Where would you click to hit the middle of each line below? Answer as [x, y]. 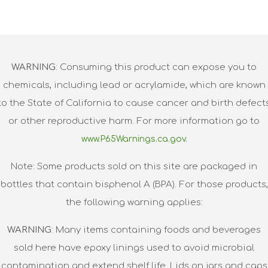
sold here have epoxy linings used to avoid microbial [134, 248]
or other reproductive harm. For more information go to [134, 121]
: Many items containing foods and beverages [156, 230]
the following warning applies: [134, 203]
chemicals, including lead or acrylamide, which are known [134, 85]
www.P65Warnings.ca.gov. [134, 139]
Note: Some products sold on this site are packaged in [134, 167]
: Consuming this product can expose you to [156, 67]
